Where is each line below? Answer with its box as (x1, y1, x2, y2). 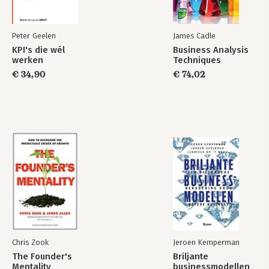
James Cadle (173, 31, 216, 40)
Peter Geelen (12, 31, 56, 40)
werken (12, 55, 43, 65)
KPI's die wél (12, 44, 65, 55)
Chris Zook (12, 238, 49, 247)
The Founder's (12, 251, 72, 262)
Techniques (173, 55, 221, 65)
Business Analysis (173, 44, 249, 55)
